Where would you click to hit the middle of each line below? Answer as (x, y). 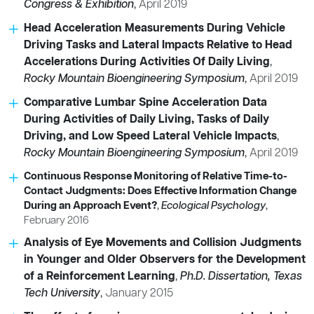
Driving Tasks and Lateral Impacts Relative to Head (158, 45)
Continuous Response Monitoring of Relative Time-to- (156, 176)
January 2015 (139, 293)
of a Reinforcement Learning (100, 276)
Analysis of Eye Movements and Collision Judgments (163, 243)
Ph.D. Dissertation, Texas (241, 276)
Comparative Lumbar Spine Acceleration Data (145, 102)
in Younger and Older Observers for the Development (165, 259)
